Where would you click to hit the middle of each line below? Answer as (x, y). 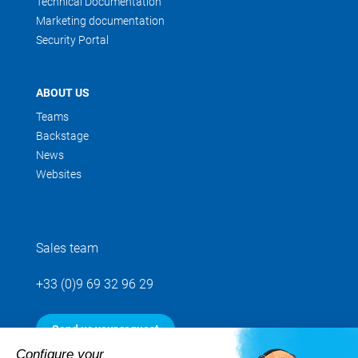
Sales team (67, 248)
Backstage (62, 136)
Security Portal (72, 40)
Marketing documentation (100, 21)
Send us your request (105, 329)
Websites (59, 174)
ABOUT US (63, 93)
